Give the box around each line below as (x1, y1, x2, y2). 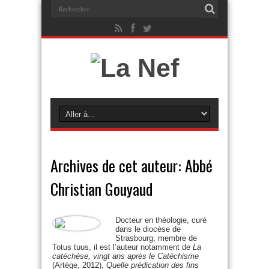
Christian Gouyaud (50, 177, 153, 201)
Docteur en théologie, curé (115, 216, 207, 225)
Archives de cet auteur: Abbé (50, 154, 213, 177)
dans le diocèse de (115, 225, 181, 234)
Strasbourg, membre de (115, 234, 197, 243)
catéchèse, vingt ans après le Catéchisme (52, 252, 199, 261)
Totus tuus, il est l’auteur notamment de (52, 243, 193, 252)
